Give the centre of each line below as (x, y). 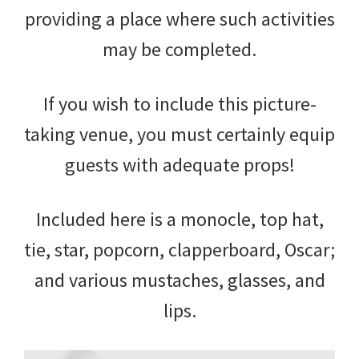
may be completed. (179, 49)
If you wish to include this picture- (179, 103)
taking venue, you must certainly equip (179, 134)
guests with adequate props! (179, 164)
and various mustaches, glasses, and (179, 280)
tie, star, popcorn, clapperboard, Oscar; (179, 249)
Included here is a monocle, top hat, (179, 219)
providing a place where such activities (179, 18)
